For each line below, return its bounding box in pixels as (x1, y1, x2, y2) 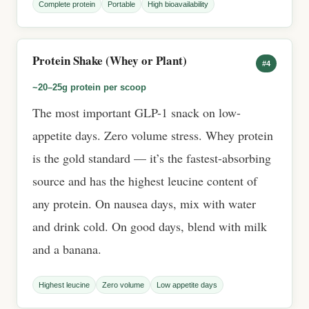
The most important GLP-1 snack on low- (32, 104, 241, 121)
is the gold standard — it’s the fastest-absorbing (32, 150, 271, 166)
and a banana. (32, 241, 101, 257)
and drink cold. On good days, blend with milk (32, 218, 267, 235)
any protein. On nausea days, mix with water (32, 195, 256, 212)
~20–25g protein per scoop (32, 82, 146, 92)
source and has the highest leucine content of (32, 172, 257, 189)
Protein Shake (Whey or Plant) (32, 52, 187, 69)
